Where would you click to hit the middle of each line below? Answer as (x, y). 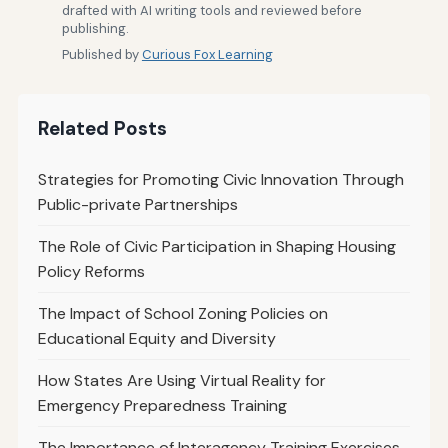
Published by (101, 54)
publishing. (95, 28)
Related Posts (102, 128)
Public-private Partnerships (137, 204)
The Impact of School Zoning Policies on (182, 313)
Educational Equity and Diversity (156, 338)
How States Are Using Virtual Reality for (181, 380)
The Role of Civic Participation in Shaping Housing (216, 246)
